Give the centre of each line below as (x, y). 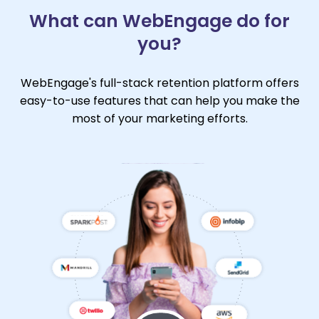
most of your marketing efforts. (159, 119)
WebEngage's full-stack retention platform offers (159, 83)
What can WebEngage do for (159, 21)
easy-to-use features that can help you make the (159, 101)
